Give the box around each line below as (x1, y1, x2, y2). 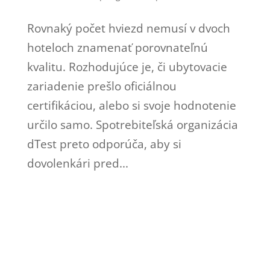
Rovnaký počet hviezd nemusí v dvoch (27, 20, 230, 36)
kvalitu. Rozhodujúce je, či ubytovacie (27, 58, 227, 75)
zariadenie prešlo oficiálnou (27, 78, 177, 94)
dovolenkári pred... (27, 155, 128, 171)
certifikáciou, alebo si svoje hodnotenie (27, 97, 236, 113)
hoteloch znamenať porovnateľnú (27, 39, 208, 55)
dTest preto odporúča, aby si (27, 136, 181, 152)
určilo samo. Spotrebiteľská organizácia (27, 116, 238, 133)
